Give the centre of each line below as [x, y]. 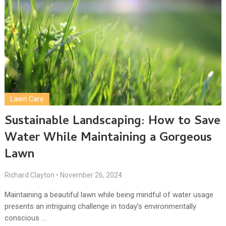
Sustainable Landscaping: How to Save [112, 122]
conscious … [25, 218]
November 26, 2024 [91, 175]
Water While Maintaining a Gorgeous [108, 139]
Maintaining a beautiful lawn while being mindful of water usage [109, 195]
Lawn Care [27, 99]
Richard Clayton [29, 175]
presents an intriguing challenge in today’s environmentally [100, 207]
